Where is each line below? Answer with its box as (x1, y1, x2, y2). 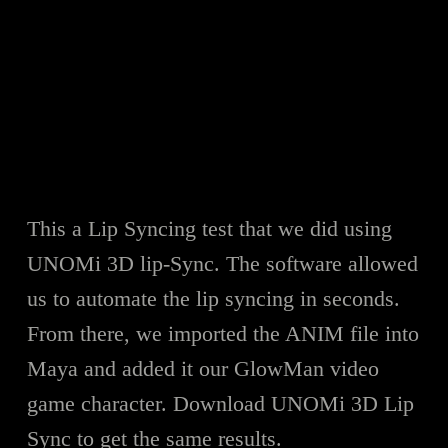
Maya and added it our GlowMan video (26, 355, 379, 381)
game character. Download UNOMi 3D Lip (26, 390, 414, 416)
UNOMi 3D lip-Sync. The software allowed (26, 250, 418, 276)
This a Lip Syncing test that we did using (26, 215, 392, 241)
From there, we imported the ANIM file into (26, 320, 419, 346)
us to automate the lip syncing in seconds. (26, 285, 400, 311)
